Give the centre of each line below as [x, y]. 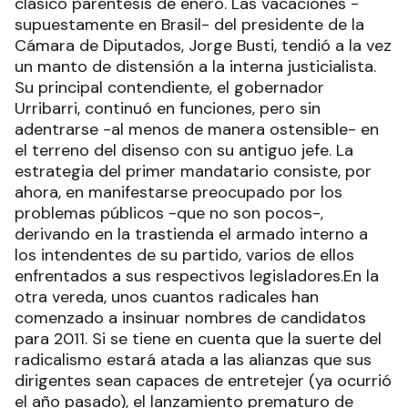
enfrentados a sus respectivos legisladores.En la [197, 276]
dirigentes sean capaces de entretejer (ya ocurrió [203, 381]
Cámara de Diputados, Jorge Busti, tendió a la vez [203, 46]
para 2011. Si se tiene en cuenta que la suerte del [198, 339]
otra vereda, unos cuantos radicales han [167, 297]
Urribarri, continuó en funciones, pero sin [168, 108]
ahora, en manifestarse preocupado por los [178, 192]
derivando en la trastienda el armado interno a [191, 234]
